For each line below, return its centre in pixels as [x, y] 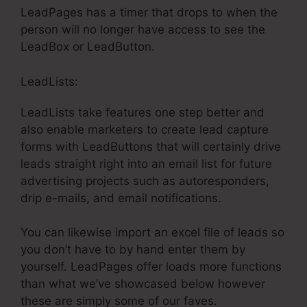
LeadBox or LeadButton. [88, 47]
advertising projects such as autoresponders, [145, 181]
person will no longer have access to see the [143, 30]
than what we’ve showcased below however [143, 284]
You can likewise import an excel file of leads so [152, 233]
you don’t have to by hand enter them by [133, 250]
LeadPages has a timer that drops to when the [149, 13]
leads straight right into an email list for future [146, 163]
